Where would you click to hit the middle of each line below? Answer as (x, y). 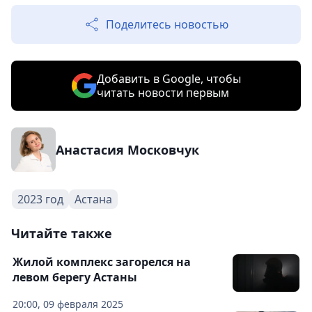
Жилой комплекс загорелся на (102, 262)
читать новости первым (163, 93)
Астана (93, 200)
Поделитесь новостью (167, 25)
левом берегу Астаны (75, 278)
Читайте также (62, 234)
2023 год (40, 200)
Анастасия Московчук (127, 150)
